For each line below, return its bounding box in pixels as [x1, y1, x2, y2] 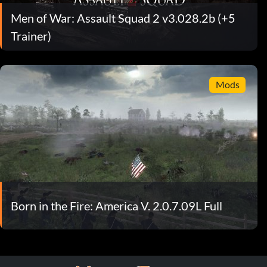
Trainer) [11, 28, 51, 43]
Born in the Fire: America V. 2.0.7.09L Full [11, 198, 222, 213]
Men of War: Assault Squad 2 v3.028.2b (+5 [11, 10, 235, 25]
